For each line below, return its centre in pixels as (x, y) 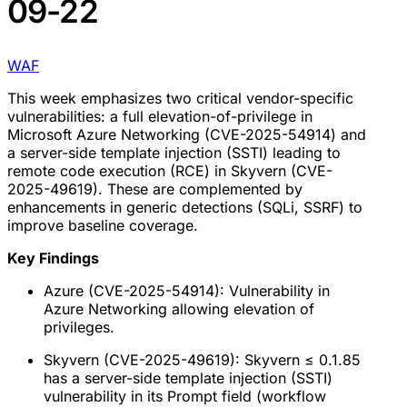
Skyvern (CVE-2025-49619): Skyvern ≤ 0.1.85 (202, 360)
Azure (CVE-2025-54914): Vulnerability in (187, 291)
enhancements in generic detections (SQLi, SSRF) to (185, 208)
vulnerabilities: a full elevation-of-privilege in (160, 117)
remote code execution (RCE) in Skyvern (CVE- (170, 171)
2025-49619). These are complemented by (155, 189)
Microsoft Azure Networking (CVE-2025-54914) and (187, 135)
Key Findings (53, 258)
